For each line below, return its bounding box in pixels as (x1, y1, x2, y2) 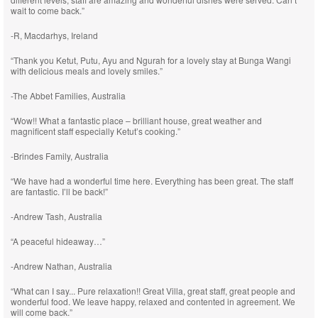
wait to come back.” (11, 4, 84, 16)
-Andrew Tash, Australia (11, 210, 102, 222)
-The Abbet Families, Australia (11, 89, 126, 102)
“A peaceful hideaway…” (11, 235, 105, 247)
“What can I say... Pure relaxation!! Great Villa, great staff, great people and (11, 285, 295, 297)
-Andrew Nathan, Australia (11, 260, 112, 272)
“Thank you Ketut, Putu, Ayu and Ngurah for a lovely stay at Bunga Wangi (11, 54, 291, 66)
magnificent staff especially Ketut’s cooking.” (11, 125, 180, 137)
